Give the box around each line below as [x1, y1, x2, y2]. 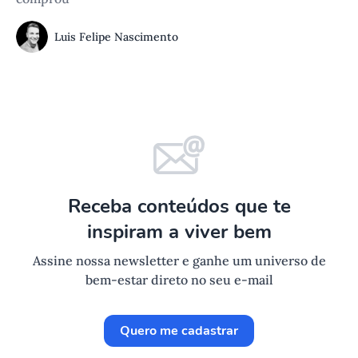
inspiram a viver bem [86, 219, 272, 245]
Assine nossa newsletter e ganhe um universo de [32, 253, 326, 269]
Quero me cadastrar [120, 322, 238, 340]
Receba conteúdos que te [67, 193, 291, 220]
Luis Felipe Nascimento [54, 30, 178, 45]
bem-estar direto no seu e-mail [85, 272, 273, 288]
